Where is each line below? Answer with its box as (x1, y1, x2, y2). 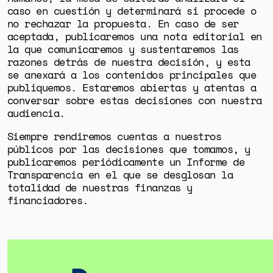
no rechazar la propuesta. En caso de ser (7, 16, 239, 30)
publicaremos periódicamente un (7, 154, 187, 169)
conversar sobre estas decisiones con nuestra (7, 93, 262, 107)
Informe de (186, 154, 245, 169)
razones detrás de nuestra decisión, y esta (7, 54, 250, 69)
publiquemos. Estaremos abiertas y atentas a (7, 80, 257, 94)
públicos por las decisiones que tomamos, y (7, 141, 250, 156)
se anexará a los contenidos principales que (7, 67, 257, 82)
